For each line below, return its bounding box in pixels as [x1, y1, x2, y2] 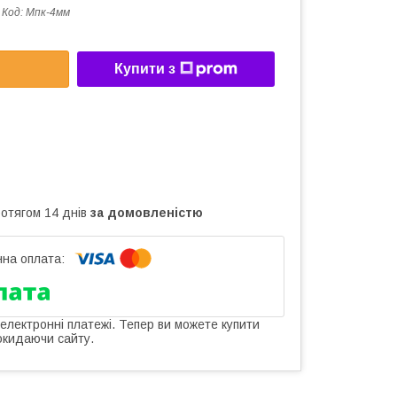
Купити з [114, 61, 175, 77]
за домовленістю [90, 205, 203, 220]
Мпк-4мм [26, 6, 70, 19]
